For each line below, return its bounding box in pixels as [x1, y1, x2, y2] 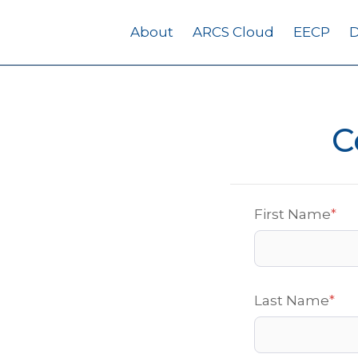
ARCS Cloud [193, 24, 275, 40]
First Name [254, 206, 331, 222]
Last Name [254, 292, 329, 308]
